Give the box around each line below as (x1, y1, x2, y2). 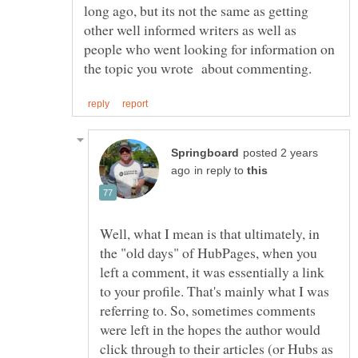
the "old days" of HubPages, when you (100, 242, 317, 262)
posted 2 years (243, 146, 318, 159)
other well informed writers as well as (84, 20, 296, 40)
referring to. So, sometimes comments (100, 300, 316, 320)
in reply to (194, 164, 247, 177)
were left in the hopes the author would (100, 319, 320, 339)
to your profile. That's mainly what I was (100, 280, 329, 300)
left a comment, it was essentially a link (100, 261, 324, 281)
